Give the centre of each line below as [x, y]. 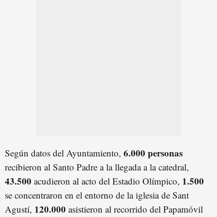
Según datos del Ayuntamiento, [64, 153]
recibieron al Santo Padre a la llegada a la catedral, [97, 167]
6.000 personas [153, 153]
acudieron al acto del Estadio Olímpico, [108, 181]
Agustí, [20, 209]
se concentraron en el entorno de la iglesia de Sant [97, 195]
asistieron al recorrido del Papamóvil [136, 209]
